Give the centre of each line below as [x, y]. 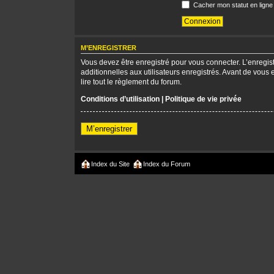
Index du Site [110, 164]
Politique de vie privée [203, 99]
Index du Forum [167, 164]
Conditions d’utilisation [120, 99]
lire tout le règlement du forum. [131, 82]
